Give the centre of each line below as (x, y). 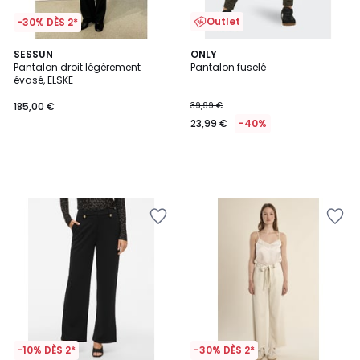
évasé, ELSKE (43, 80)
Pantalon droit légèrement (77, 67)
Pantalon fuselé (228, 67)
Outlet (223, 21)
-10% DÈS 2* (46, 350)
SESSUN (33, 54)
